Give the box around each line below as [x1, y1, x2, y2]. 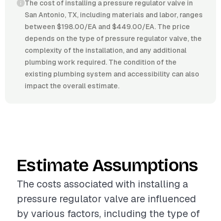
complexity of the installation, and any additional [25, 46, 186, 55]
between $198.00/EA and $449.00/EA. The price [25, 22, 190, 31]
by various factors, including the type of [17, 207, 200, 220]
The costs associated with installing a [17, 178, 188, 190]
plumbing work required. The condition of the [25, 58, 177, 67]
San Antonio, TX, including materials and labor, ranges [25, 10, 203, 19]
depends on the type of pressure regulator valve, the [25, 34, 202, 43]
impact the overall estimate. [25, 81, 119, 90]
